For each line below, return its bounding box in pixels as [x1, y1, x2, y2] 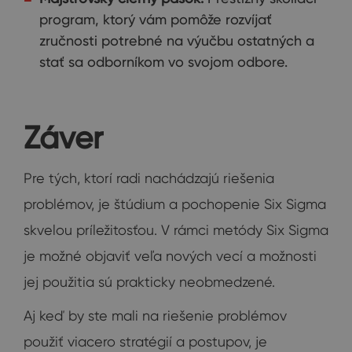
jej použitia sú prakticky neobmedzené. [24, 273, 275, 290]
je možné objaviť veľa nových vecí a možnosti [24, 247, 317, 264]
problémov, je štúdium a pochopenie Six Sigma [24, 195, 326, 212]
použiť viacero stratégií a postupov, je [24, 332, 267, 350]
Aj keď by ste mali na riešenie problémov [24, 306, 287, 324]
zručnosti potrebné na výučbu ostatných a [39, 31, 314, 49]
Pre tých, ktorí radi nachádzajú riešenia [24, 169, 274, 186]
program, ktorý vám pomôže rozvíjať [39, 10, 272, 27]
